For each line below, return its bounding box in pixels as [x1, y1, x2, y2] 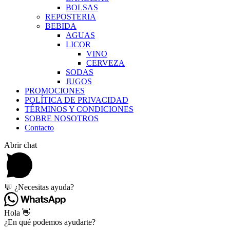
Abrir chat [4, 141, 37, 150]
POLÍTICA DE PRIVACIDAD [25, 95, 128, 105]
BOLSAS [66, 3, 98, 12]
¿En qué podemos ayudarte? [4, 218, 95, 227]
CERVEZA [86, 59, 125, 68]
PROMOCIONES [25, 86, 85, 95]
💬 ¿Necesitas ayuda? [4, 183, 74, 192]
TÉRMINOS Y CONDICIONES [25, 105, 133, 114]
